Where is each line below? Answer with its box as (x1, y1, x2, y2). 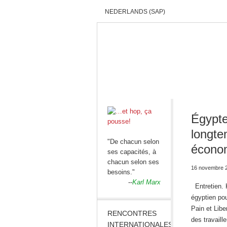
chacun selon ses (107, 158, 159, 166)
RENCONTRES (107, 209, 157, 217)
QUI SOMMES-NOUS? (150, 85, 223, 93)
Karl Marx (132, 178, 161, 186)
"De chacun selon (107, 138, 159, 145)
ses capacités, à (107, 148, 156, 156)
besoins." (107, 168, 135, 176)
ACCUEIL (105, 85, 135, 93)
